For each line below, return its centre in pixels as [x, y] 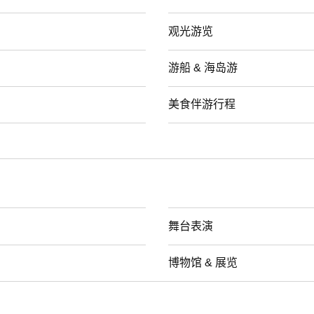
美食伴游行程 [202, 104]
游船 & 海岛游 [203, 67]
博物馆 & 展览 [203, 262]
